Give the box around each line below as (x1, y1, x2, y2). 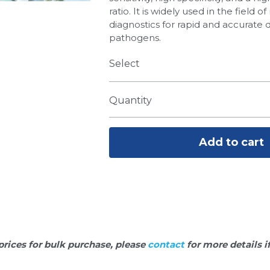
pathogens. (108, 31, 161, 43)
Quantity (108, 95, 152, 107)
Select (108, 57, 140, 69)
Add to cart (198, 135, 264, 149)
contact (147, 238, 187, 250)
